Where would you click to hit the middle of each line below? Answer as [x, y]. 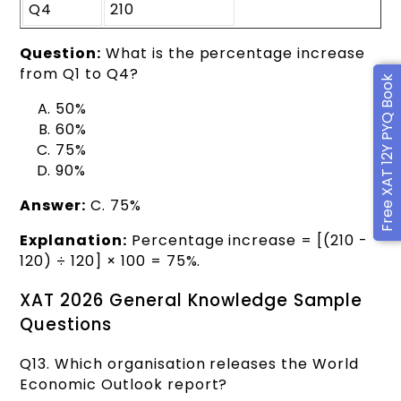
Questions [66, 324]
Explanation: [73, 241]
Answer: [53, 206]
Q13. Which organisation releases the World [189, 363]
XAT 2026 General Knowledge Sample [192, 300]
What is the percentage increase [233, 54]
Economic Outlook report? [124, 384]
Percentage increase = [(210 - [247, 241]
